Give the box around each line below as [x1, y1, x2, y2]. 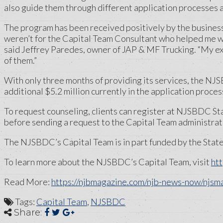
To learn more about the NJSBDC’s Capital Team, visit [4, 156, 211, 167]
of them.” [4, 54, 37, 66]
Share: [11, 207, 44, 218]
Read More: [4, 176, 51, 187]
